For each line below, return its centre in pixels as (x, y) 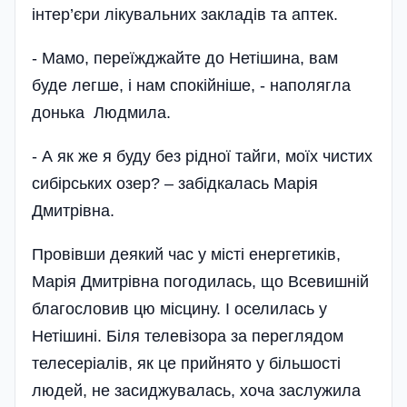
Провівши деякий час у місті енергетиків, (186, 254)
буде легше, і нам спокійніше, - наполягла (191, 85)
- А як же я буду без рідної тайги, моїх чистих (202, 156)
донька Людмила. (101, 113)
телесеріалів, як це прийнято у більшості (186, 363)
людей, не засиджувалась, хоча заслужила (196, 391)
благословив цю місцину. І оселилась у (179, 309)
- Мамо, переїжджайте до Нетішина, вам (185, 58)
